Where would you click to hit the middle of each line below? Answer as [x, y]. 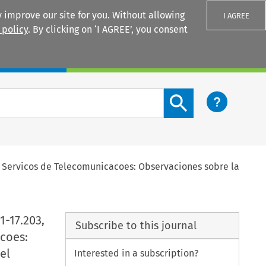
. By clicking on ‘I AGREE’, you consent [108, 29]
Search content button [212, 95]
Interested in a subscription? [137, 254]
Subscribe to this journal [136, 225]
